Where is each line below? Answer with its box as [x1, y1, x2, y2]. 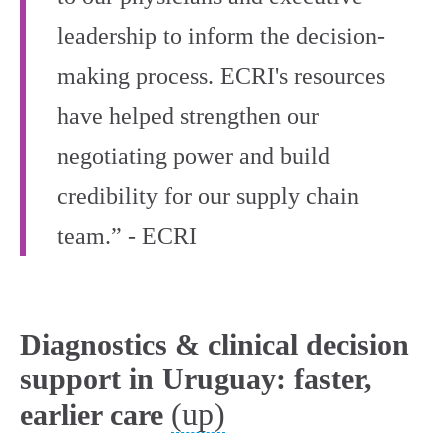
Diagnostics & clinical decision [20, 328, 409, 362]
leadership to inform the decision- [57, 23, 385, 50]
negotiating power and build [57, 143, 330, 170]
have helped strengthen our [57, 103, 319, 130]
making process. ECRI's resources [57, 63, 385, 90]
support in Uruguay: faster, [20, 362, 372, 396]
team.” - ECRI [57, 223, 197, 250]
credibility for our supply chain [57, 183, 359, 210]
